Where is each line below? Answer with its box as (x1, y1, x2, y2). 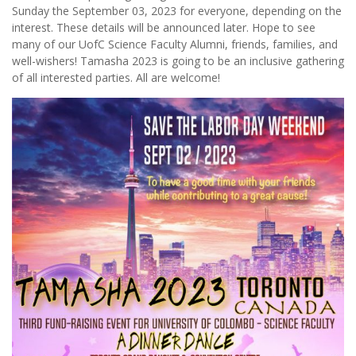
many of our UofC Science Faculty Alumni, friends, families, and (12, 36, 338, 52)
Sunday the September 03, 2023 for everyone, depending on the (12, 2, 342, 18)
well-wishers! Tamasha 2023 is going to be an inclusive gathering (12, 52, 344, 68)
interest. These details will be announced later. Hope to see (12, 19, 315, 35)
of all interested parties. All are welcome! (12, 69, 220, 85)
